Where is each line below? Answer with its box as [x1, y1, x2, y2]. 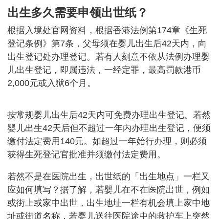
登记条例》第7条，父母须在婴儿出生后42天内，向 [7, 39, 207, 48]
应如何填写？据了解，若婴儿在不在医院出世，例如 [7, 185, 210, 195]
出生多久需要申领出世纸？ [7, 6, 148, 19]
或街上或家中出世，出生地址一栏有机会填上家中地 [7, 198, 210, 208]
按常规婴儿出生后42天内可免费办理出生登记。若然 [7, 110, 211, 120]
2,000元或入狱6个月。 [7, 78, 96, 88]
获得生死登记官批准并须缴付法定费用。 [7, 150, 166, 159]
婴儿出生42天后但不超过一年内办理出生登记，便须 [7, 123, 211, 133]
